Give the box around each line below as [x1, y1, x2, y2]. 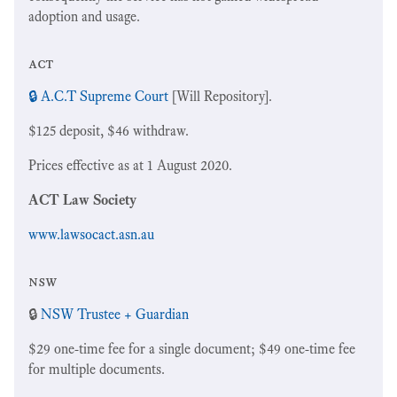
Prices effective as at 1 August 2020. [28, 156, 232, 174]
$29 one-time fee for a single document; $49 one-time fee [28, 339, 355, 357]
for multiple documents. [28, 360, 165, 378]
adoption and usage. [28, 7, 140, 25]
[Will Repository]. [168, 87, 272, 105]
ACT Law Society [28, 191, 136, 208]
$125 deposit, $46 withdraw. [28, 121, 189, 139]
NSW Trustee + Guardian [37, 305, 189, 323]
